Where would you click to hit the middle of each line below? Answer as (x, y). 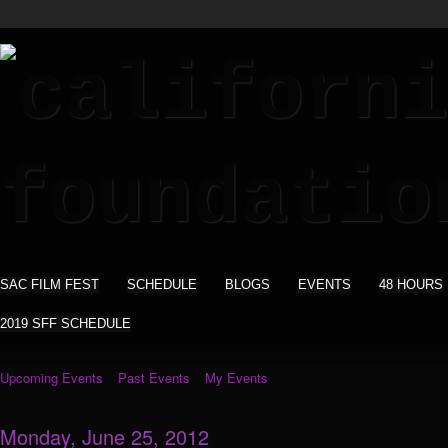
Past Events (154, 377)
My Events (236, 377)
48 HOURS (411, 284)
